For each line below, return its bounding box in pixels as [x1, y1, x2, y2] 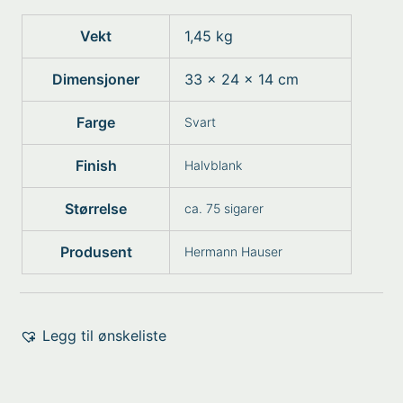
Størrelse [65, 200, 128, 218]
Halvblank [184, 157, 243, 173]
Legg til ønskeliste [42, 327, 167, 345]
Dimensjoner [52, 70, 140, 88]
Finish [75, 157, 117, 175]
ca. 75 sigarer [184, 201, 264, 216]
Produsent [59, 243, 132, 261]
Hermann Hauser [184, 244, 283, 259]
